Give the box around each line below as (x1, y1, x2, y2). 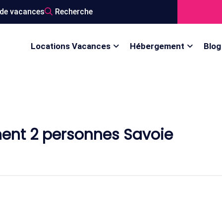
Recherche (55, 7, 93, 16)
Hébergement (130, 41, 184, 51)
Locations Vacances (31, 41, 111, 51)
